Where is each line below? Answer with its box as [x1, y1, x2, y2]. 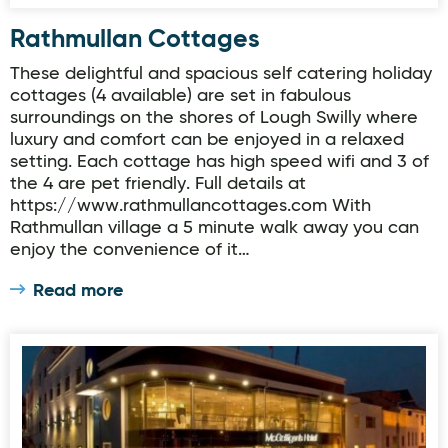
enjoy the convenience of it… [10, 241, 250, 259]
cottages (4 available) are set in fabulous [10, 87, 351, 105]
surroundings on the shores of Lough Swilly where [10, 109, 418, 127]
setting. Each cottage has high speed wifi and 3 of [10, 153, 429, 171]
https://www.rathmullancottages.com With [10, 197, 371, 215]
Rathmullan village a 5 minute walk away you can [10, 219, 419, 237]
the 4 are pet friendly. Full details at [10, 175, 306, 193]
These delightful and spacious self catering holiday [10, 65, 432, 83]
